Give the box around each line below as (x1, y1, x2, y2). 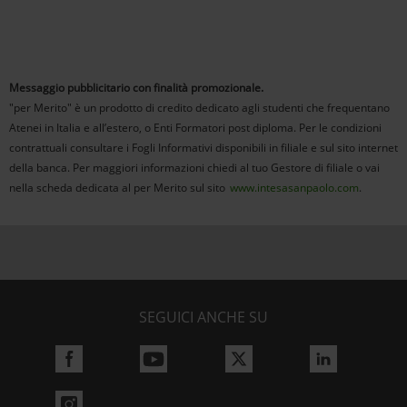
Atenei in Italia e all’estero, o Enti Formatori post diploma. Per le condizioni (9, 120, 382, 135)
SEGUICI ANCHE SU (139, 307, 268, 327)
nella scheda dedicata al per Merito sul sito (9, 180, 230, 195)
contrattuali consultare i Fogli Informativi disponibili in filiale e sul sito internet (9, 140, 398, 155)
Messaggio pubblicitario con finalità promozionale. (9, 80, 263, 95)
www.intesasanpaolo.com (230, 180, 359, 195)
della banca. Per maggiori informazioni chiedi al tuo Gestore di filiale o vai (9, 160, 380, 175)
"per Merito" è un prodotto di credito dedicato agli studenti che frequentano (9, 100, 390, 115)
